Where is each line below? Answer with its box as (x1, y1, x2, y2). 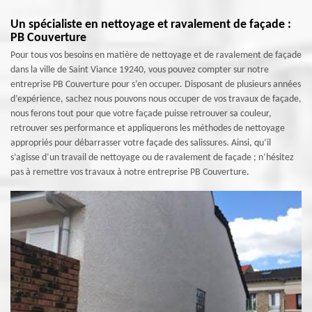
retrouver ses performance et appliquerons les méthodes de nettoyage (10, 123, 285, 134)
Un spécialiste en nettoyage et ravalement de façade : (10, 18, 291, 31)
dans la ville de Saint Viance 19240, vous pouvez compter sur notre (10, 65, 269, 75)
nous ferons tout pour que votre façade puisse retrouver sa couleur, (10, 109, 272, 119)
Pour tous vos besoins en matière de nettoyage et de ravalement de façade (10, 50, 302, 61)
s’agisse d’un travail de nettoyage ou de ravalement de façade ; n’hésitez (10, 153, 294, 163)
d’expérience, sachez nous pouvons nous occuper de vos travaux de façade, (10, 94, 302, 104)
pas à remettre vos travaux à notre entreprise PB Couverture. (10, 167, 249, 178)
